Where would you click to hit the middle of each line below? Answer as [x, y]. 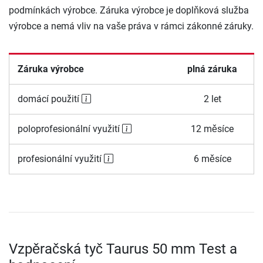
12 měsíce [212, 129]
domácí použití [49, 99]
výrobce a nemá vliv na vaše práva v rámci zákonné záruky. [131, 26]
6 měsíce [212, 159]
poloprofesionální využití [70, 129]
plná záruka [212, 69]
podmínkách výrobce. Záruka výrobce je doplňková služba [129, 10]
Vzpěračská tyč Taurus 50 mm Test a [123, 249]
